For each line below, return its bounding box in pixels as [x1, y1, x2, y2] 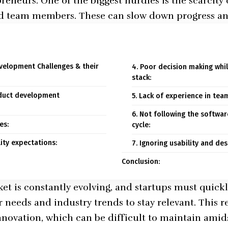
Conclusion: [122, 157, 160, 166]
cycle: [132, 121, 150, 130]
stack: [132, 73, 151, 82]
